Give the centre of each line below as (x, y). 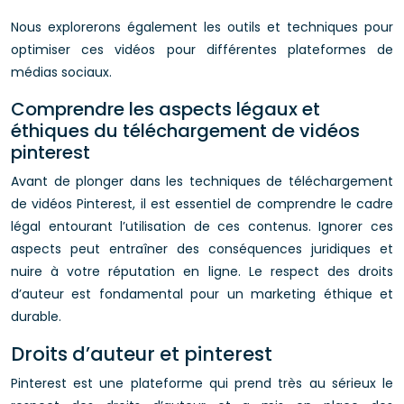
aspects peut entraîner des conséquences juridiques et (202, 249)
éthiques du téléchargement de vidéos (185, 131)
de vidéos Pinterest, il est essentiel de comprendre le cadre (202, 204)
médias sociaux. (61, 72)
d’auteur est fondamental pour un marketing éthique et (202, 294)
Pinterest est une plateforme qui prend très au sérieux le (202, 383)
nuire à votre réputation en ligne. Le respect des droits (202, 271)
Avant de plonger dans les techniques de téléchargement (202, 181)
